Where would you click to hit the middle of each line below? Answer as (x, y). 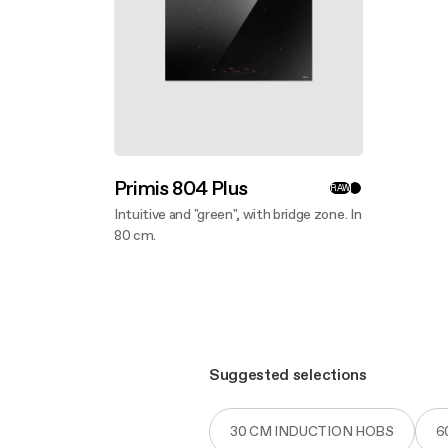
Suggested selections (288, 374)
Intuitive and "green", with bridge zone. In (238, 214)
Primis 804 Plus (180, 188)
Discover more (165, 257)
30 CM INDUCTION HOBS (312, 431)
